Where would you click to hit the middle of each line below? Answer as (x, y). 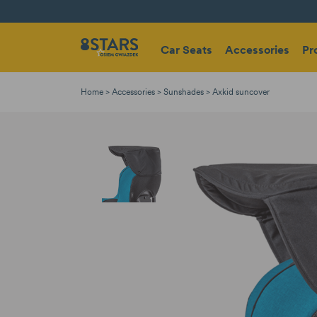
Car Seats (187, 49)
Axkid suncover (241, 92)
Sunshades (184, 92)
